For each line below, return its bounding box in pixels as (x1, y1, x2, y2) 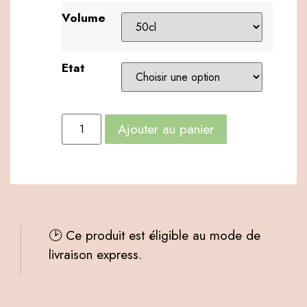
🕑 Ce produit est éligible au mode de (49, 225, 260, 245)
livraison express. (49, 245, 142, 265)
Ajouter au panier (118, 119, 214, 138)
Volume (62, 9, 106, 26)
